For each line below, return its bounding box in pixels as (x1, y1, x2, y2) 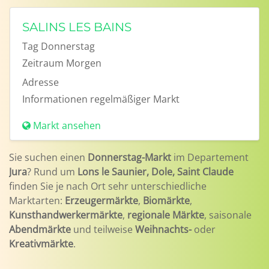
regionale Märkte (127, 208, 204, 222)
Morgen (66, 56, 101, 70)
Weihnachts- (135, 223, 192, 236)
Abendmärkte (9, 223, 71, 236)
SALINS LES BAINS (22, 20, 131, 34)
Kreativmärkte (9, 237, 73, 250)
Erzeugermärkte (65, 194, 138, 207)
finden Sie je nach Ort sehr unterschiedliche (9, 180, 207, 193)
